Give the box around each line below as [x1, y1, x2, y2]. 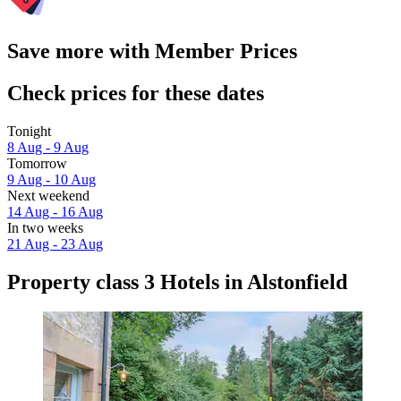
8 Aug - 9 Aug [7, 139, 89, 155]
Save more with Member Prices [7, 38, 297, 63]
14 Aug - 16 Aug [7, 203, 103, 219]
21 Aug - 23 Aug [7, 235, 103, 252]
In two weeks [7, 219, 83, 235]
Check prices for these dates [7, 81, 264, 105]
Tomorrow [7, 155, 67, 171]
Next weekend [7, 187, 90, 203]
